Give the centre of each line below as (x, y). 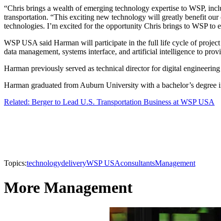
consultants (138, 163)
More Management (68, 187)
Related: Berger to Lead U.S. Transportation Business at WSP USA (109, 102)
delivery (74, 163)
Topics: (15, 163)
